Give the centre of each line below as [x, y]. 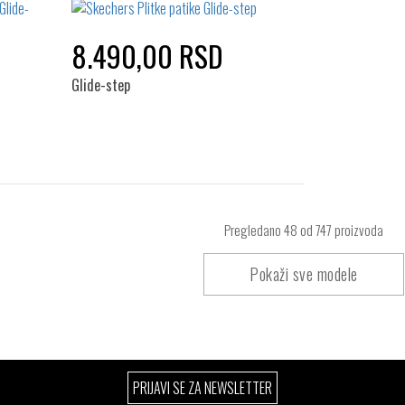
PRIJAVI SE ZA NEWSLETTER [202, 388]
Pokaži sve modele [304, 274]
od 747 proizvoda [340, 230]
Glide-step [100, 85]
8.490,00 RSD [147, 56]
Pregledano [254, 230]
